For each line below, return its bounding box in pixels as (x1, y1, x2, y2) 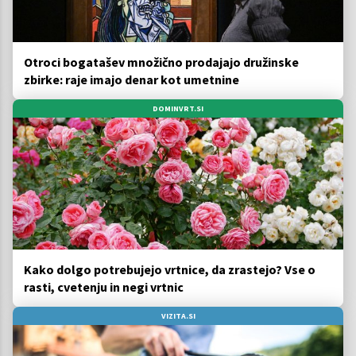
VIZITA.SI (161, 311, 195, 322)
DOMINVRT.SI (153, 103, 203, 114)
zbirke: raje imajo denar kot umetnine (24, 71, 239, 87)
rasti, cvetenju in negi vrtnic (24, 279, 184, 296)
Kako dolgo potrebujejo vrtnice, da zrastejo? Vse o (24, 261, 315, 278)
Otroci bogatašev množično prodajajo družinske (24, 53, 299, 70)
